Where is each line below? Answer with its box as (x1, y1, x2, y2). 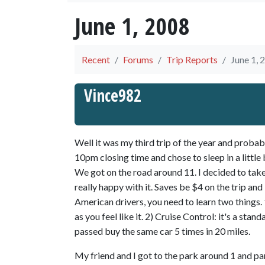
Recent (82, 54, 110, 65)
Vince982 (84, 84, 141, 106)
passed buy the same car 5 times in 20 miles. (75, 225, 250, 237)
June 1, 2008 (75, 9, 190, 42)
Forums (123, 54, 153, 65)
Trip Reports (166, 54, 218, 65)
